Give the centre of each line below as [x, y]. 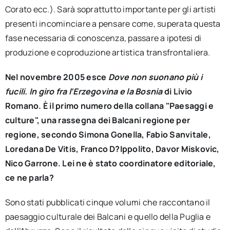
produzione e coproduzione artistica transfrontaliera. [108, 52]
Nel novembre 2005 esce [56, 77]
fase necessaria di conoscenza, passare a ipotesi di [103, 38]
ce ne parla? [29, 178]
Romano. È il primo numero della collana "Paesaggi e [109, 106]
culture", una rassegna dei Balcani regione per [98, 120]
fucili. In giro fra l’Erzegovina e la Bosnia [84, 91]
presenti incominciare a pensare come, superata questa [113, 24]
